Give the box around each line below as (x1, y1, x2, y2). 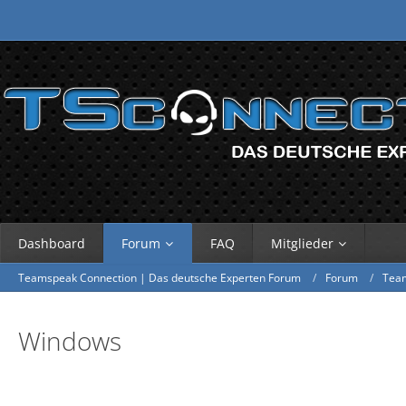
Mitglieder (271, 234, 333, 252)
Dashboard (18, 234, 85, 252)
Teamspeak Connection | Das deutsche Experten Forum (18, 269, 301, 285)
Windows (18, 324, 121, 358)
